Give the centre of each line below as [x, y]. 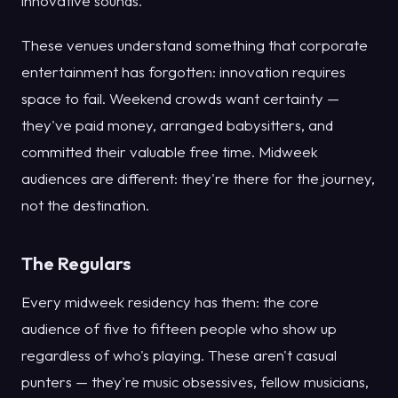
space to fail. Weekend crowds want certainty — [180, 99]
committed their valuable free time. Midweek [170, 152]
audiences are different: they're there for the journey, [198, 179]
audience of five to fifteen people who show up [179, 328]
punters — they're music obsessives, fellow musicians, [195, 381]
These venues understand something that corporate [195, 45]
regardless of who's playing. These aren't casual [179, 354]
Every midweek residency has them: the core [170, 301]
